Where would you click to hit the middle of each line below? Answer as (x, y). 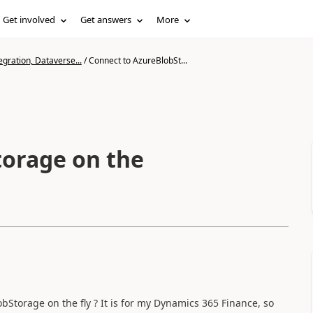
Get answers (106, 20)
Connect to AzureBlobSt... (138, 60)
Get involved (29, 20)
